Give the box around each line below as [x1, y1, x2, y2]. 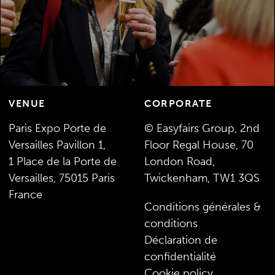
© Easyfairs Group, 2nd [144, 121, 260, 135]
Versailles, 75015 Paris [9, 171, 115, 185]
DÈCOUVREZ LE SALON [83, 23, 191, 35]
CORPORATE [144, 97, 212, 109]
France [9, 187, 43, 201]
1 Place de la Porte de [9, 154, 117, 168]
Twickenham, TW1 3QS [144, 171, 260, 185]
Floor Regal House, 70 [144, 137, 254, 152]
